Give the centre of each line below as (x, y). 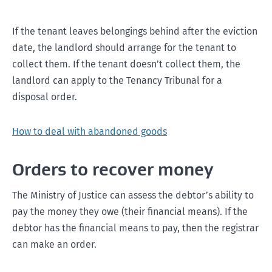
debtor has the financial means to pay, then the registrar (135, 228)
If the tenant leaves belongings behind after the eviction (135, 31)
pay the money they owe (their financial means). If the (130, 212)
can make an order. (54, 244)
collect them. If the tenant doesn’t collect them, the (126, 64)
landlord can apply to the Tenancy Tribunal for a (117, 80)
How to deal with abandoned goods (90, 131)
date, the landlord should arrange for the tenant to (124, 48)
